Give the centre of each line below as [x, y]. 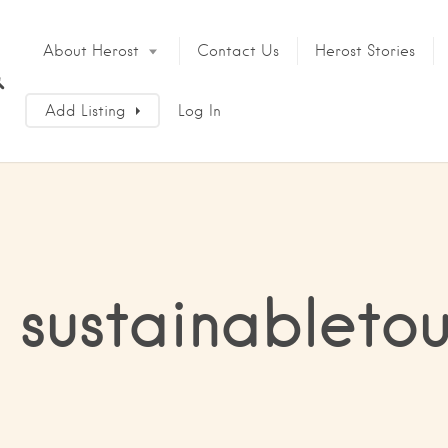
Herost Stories [364, 51]
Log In [199, 111]
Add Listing [85, 111]
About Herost [90, 51]
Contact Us [237, 51]
